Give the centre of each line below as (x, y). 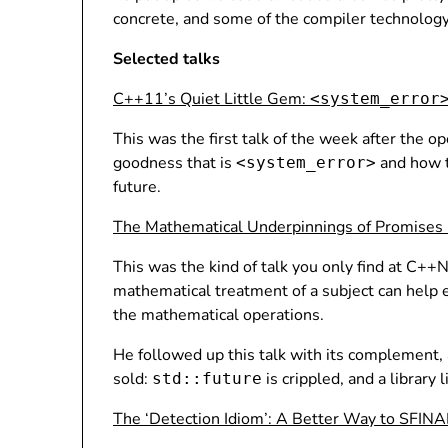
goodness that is (174, 163)
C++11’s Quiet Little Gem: (211, 99)
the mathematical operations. (218, 315)
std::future (207, 378)
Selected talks (166, 59)
